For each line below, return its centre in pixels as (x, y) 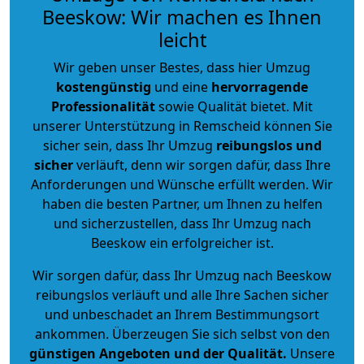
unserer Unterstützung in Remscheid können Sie (182, 126)
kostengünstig (104, 87)
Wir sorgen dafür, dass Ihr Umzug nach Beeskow (182, 275)
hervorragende (260, 87)
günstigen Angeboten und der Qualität (156, 353)
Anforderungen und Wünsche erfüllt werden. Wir (182, 184)
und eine (181, 87)
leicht (182, 39)
